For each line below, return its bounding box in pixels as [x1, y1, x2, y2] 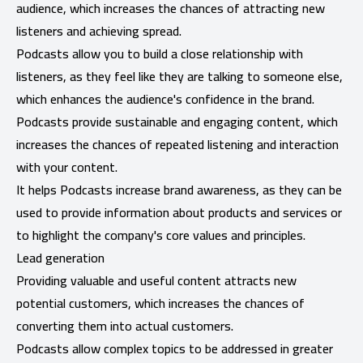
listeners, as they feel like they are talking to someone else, [16, 63, 343, 88]
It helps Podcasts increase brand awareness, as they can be [16, 177, 342, 202]
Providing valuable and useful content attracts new [16, 267, 297, 293]
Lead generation [16, 245, 105, 270]
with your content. [16, 154, 117, 179]
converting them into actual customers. [16, 313, 233, 338]
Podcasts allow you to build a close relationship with [16, 41, 303, 66]
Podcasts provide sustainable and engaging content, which [16, 109, 338, 134]
